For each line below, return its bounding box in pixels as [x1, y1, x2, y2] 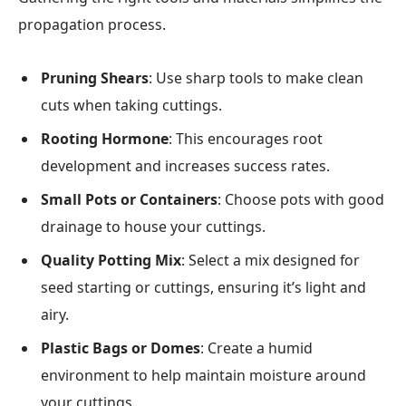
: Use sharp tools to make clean [149, 67, 363, 88]
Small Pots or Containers [41, 188, 217, 209]
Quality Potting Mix [41, 249, 181, 270]
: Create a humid [200, 337, 313, 358]
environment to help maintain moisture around [41, 364, 366, 385]
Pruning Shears [41, 67, 149, 88]
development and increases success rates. [41, 155, 330, 176]
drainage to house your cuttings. [41, 216, 266, 237]
